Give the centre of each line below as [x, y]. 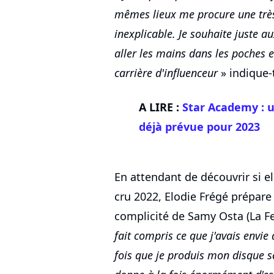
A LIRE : [159, 107]
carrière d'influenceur [166, 73]
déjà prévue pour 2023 [199, 127]
